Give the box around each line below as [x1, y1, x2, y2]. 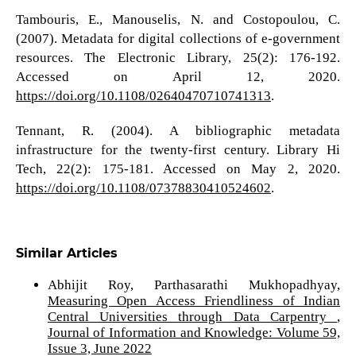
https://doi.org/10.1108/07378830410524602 [15, 180, 271, 196]
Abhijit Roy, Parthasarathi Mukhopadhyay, [47, 277, 341, 293]
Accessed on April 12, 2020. [15, 69, 341, 85]
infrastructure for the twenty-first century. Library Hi [15, 142, 341, 158]
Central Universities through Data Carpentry [47, 309, 338, 325]
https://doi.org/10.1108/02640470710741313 [15, 88, 271, 104]
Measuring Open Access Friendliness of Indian [47, 293, 341, 309]
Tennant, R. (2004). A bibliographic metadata [15, 123, 341, 139]
